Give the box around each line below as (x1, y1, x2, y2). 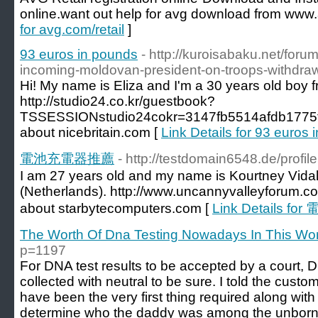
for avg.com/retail (20, 22, 124, 37)
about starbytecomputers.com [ (20, 201, 212, 216)
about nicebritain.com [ (20, 125, 161, 140)
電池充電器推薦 (20, 151, 114, 166)
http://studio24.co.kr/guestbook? (20, 94, 215, 109)
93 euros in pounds (20, 47, 138, 62)
